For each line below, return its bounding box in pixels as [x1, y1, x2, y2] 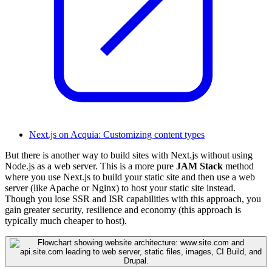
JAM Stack [176, 160, 223, 171]
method [223, 160, 254, 171]
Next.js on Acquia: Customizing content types [29, 129, 205, 140]
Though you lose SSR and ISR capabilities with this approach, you [5, 193, 261, 204]
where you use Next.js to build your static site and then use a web [5, 171, 255, 182]
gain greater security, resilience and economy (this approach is [5, 204, 241, 215]
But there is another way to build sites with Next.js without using [5, 149, 253, 160]
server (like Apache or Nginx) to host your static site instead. [5, 182, 236, 193]
